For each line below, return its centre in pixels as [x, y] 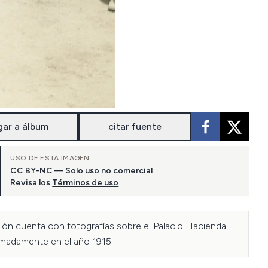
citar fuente [135, 127]
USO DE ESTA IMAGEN [50, 158]
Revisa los [31, 183]
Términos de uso [86, 183]
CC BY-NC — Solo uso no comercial [82, 171]
